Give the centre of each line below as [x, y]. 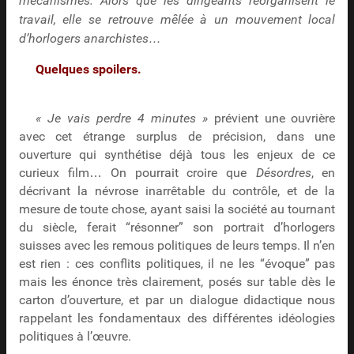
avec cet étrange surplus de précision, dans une [177, 137]
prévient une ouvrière [271, 119]
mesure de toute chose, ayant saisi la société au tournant [177, 210]
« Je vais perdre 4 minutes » [122, 119]
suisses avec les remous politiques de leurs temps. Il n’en [177, 246]
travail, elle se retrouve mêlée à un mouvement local [177, 19]
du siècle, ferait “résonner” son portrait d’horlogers [177, 228]
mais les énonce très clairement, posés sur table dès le [177, 282]
